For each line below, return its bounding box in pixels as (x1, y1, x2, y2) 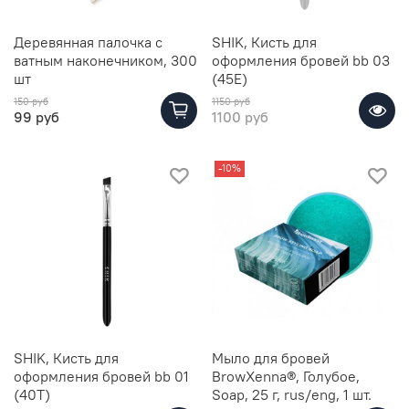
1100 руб (212, 107, 268, 126)
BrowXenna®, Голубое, (212, 366, 360, 385)
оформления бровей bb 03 (212, 50, 390, 69)
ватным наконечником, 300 (14, 50, 197, 69)
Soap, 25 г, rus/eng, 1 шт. (212, 384, 372, 404)
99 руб (14, 107, 59, 126)
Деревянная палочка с (14, 32, 163, 51)
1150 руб (212, 94, 250, 108)
